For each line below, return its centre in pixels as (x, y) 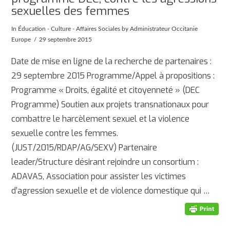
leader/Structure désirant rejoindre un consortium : (105, 162)
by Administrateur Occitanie (159, 29)
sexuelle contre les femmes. (65, 133)
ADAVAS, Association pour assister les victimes (99, 176)
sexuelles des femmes (71, 11)
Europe (21, 40)
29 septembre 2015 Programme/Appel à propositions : (113, 75)
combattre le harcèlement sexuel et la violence (101, 119)
